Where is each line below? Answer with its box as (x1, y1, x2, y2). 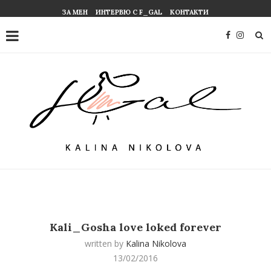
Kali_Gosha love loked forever (50, 220, 221, 235)
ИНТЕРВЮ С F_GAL (96, 8, 162, 16)
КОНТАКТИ (170, 8, 209, 16)
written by (85, 238, 126, 250)
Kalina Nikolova (126, 238, 186, 250)
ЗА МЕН (62, 8, 88, 16)
